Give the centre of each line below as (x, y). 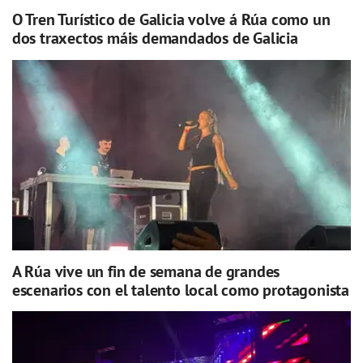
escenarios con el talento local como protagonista (180, 290)
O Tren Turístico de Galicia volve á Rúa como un (171, 20)
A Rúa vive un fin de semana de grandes (146, 271)
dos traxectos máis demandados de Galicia (155, 38)
